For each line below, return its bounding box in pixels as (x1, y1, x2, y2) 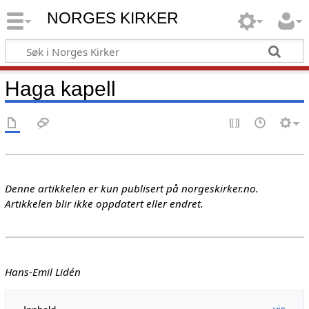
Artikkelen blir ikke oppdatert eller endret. (4, 197, 203, 211)
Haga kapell (4, 76, 116, 100)
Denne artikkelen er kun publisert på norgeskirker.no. (4, 181, 259, 196)
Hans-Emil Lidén (4, 264, 81, 279)
